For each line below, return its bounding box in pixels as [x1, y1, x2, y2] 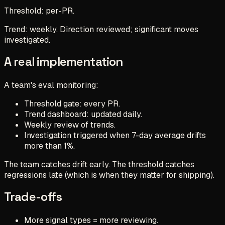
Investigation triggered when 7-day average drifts [24, 130, 206, 141]
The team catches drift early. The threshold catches [4, 159, 194, 170]
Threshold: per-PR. [4, 5, 74, 16]
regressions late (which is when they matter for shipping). [4, 169, 214, 180]
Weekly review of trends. [24, 119, 116, 130]
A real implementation [4, 53, 123, 69]
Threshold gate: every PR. [24, 98, 120, 109]
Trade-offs [4, 188, 62, 204]
